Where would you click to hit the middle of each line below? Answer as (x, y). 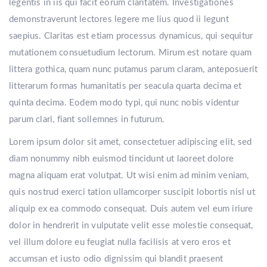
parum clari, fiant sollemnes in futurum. (87, 119)
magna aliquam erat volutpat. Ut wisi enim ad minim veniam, (129, 176)
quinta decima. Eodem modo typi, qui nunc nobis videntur (124, 103)
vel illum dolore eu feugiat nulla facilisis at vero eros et (120, 242)
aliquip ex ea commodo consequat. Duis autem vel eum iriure (131, 209)
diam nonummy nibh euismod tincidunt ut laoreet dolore (122, 159)
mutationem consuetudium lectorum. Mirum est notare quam (131, 53)
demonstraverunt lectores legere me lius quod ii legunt (119, 19)
